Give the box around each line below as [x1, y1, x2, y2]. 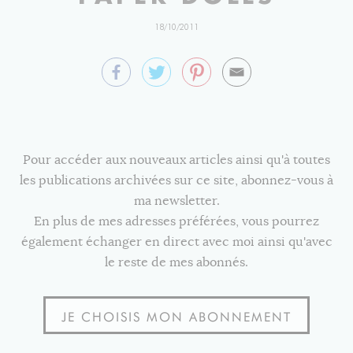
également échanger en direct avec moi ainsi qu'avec [20, 234, 333, 250]
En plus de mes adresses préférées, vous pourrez [34, 214, 319, 229]
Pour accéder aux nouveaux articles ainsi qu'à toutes [23, 152, 330, 168]
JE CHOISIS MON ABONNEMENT [61, 309, 292, 325]
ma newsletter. [133, 193, 220, 209]
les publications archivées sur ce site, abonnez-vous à [20, 173, 333, 188]
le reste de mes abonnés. [105, 255, 248, 270]
